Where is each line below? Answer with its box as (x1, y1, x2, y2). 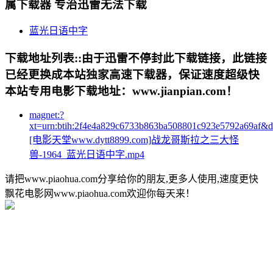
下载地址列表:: (5, 52, 82, 65)
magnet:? (29, 109, 64, 120)
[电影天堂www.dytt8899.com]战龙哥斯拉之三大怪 (29, 134, 239, 145)
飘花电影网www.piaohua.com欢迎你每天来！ (5, 188, 195, 199)
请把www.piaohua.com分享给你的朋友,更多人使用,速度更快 (5, 173, 258, 184)
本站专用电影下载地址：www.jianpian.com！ (5, 85, 238, 98)
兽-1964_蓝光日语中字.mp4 (29, 149, 144, 160)
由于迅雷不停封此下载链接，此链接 (82, 52, 267, 65)
